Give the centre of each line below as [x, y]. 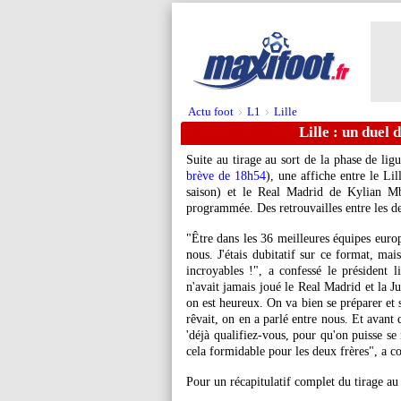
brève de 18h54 [226, 176]
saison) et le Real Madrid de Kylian [287, 192]
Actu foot [211, 111]
